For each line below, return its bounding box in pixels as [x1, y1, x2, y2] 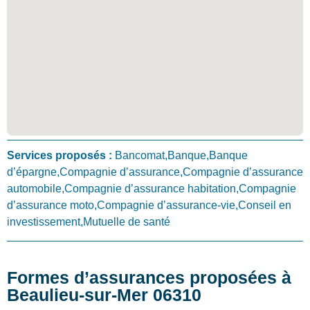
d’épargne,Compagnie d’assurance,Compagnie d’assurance [7, 166, 303, 179]
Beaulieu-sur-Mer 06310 [7, 284, 201, 304]
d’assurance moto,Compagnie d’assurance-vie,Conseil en [7, 199, 291, 212]
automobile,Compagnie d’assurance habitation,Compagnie [7, 183, 296, 195]
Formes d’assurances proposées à [7, 267, 291, 287]
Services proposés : [7, 149, 112, 162]
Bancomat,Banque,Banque [112, 149, 248, 162]
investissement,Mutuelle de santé [7, 216, 170, 228]
